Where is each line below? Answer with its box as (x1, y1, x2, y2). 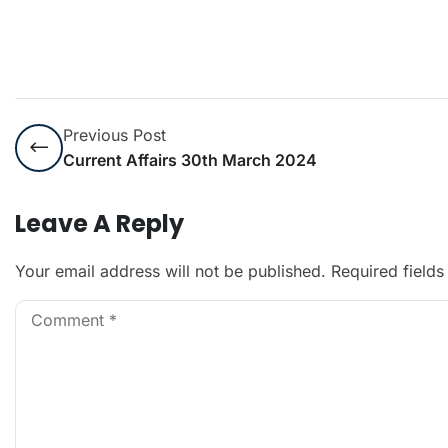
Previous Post (63, 125, 166, 146)
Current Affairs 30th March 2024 (63, 150, 317, 171)
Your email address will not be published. (15, 261, 326, 282)
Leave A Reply (15, 207, 184, 241)
